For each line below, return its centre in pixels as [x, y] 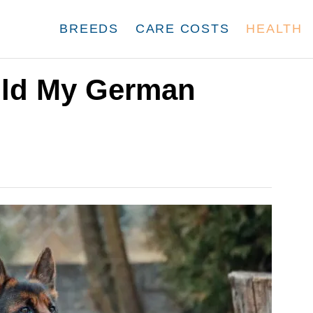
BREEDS [89, 29]
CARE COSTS [182, 29]
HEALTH [274, 29]
